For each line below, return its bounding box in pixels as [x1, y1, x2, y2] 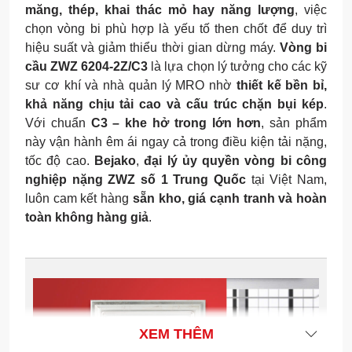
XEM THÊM [138, 325, 214, 342]
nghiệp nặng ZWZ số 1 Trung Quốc [25, 172, 246, 186]
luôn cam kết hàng [25, 191, 133, 205]
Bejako [93, 153, 136, 167]
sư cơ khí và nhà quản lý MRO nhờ [25, 78, 236, 92]
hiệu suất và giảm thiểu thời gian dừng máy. [25, 40, 280, 54]
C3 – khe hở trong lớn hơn [90, 115, 262, 130]
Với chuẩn [25, 115, 91, 130]
